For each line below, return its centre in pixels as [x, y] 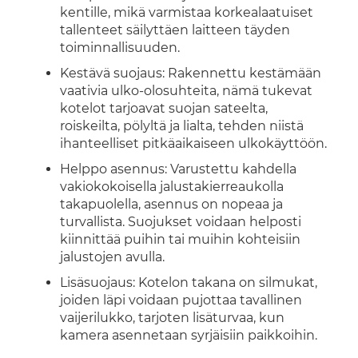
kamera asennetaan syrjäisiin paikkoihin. [189, 335]
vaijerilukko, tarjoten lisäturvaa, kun [172, 318]
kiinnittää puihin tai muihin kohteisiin [180, 239]
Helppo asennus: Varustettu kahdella [178, 169]
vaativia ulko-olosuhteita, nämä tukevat [186, 91]
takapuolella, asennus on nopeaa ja [171, 204]
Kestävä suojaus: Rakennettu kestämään [191, 73]
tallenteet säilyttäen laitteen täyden [175, 30]
